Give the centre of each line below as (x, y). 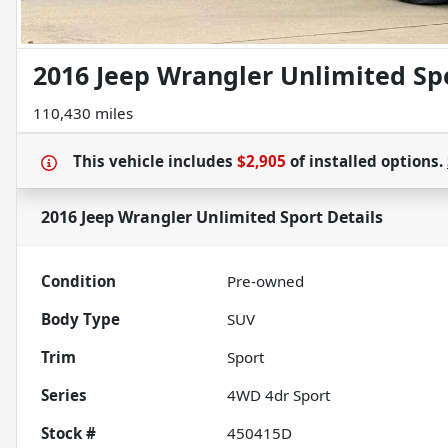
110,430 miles (83, 113)
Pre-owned (266, 281)
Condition (78, 281)
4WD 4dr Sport (279, 395)
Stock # (68, 433)
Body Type (80, 319)
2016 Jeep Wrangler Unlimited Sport (182, 217)
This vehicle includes (155, 161)
